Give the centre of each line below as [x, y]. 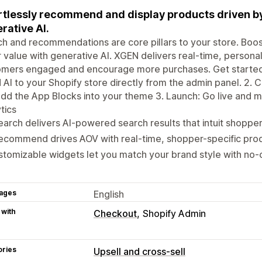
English [109, 194]
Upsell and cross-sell [139, 251]
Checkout [115, 213]
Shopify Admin [174, 213]
